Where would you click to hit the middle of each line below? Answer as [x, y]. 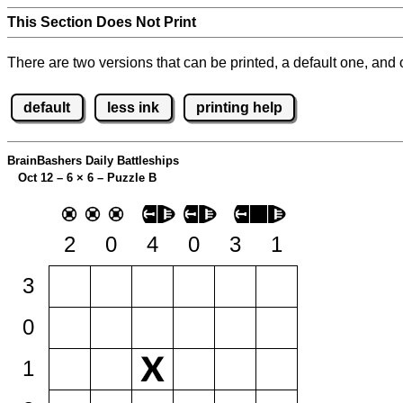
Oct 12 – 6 [42, 178]
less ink [134, 107]
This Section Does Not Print [102, 22]
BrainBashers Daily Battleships [93, 161]
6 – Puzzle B [120, 178]
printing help [239, 107]
